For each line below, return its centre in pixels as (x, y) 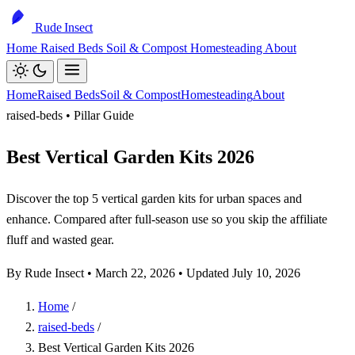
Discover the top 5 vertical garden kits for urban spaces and (154, 198)
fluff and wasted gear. (60, 239)
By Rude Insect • (51, 273)
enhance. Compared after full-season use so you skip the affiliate (167, 219)
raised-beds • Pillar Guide (70, 115)
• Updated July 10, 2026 (238, 273)
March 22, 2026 (135, 273)
